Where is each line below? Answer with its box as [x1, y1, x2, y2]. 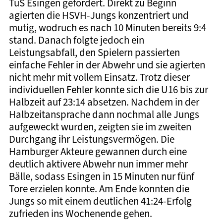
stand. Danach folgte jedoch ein [8, 33, 144, 47]
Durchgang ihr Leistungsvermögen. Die [8, 132, 174, 146]
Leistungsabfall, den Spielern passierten [8, 46, 180, 59]
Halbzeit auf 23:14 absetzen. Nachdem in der [8, 95, 199, 109]
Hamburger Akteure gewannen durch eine [8, 145, 187, 158]
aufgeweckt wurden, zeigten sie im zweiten [8, 120, 191, 133]
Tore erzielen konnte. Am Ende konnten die [8, 182, 189, 195]
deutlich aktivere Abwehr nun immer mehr [8, 157, 188, 170]
